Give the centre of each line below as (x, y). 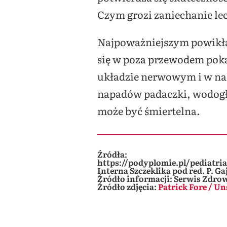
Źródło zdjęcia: (127, 187)
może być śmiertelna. (149, 111)
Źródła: (112, 154)
